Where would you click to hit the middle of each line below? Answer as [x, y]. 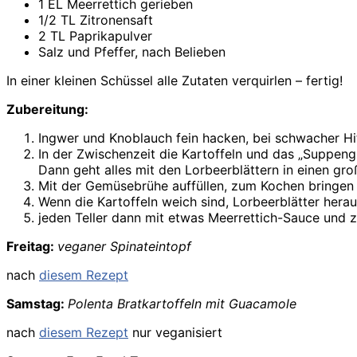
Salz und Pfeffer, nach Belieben [132, 52]
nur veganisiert [175, 333]
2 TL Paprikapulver [95, 36]
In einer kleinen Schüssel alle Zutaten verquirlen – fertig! [175, 81]
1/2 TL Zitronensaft [96, 20]
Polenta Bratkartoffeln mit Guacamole [182, 304]
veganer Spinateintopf [124, 247]
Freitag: [32, 247]
